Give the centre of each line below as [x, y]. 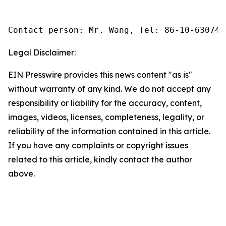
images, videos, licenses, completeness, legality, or [106, 117]
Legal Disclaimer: [42, 52]
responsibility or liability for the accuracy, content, [105, 103]
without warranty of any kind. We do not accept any [109, 89]
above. [21, 173]
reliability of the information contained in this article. [109, 131]
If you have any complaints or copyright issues [98, 145]
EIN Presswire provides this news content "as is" [100, 74]
